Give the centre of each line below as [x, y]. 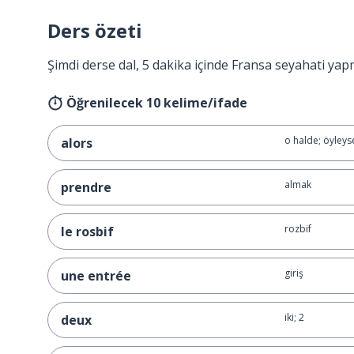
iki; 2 [294, 317]
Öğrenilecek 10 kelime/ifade [157, 103]
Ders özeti [95, 30]
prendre [86, 187]
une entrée [96, 276]
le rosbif [87, 232]
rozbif [298, 229]
